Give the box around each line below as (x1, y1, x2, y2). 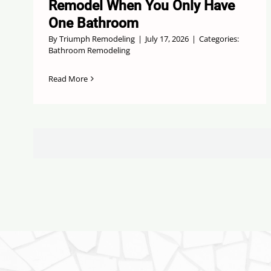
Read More (48, 73, 88, 85)
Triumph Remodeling (59, 33, 135, 45)
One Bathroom (48, 15, 139, 32)
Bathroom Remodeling (48, 45, 130, 56)
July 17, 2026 (145, 33, 189, 45)
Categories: (198, 33, 239, 45)
